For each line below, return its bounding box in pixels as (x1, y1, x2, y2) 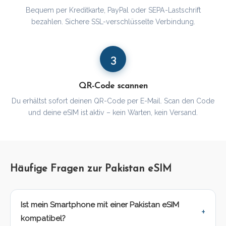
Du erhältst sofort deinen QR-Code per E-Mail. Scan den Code (12, 97, 214, 105)
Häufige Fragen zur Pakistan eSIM (10, 164, 172, 175)
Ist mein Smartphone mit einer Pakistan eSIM (21, 200, 179, 210)
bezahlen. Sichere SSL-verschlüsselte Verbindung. (31, 18, 195, 26)
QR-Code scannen (78, 82, 148, 91)
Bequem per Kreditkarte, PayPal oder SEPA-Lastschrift (25, 6, 201, 15)
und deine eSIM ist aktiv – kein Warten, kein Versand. (28, 108, 198, 117)
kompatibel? (21, 214, 66, 223)
